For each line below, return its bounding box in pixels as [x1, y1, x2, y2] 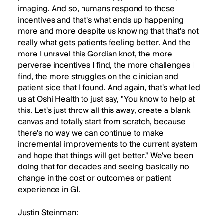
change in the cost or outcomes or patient [18, 171, 171, 185]
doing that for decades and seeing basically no [18, 160, 189, 174]
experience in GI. [18, 183, 80, 196]
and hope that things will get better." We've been [18, 149, 193, 163]
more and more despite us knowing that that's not [18, 25, 199, 38]
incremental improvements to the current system [18, 137, 198, 151]
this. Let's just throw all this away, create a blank [18, 104, 190, 117]
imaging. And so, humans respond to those [18, 2, 175, 16]
